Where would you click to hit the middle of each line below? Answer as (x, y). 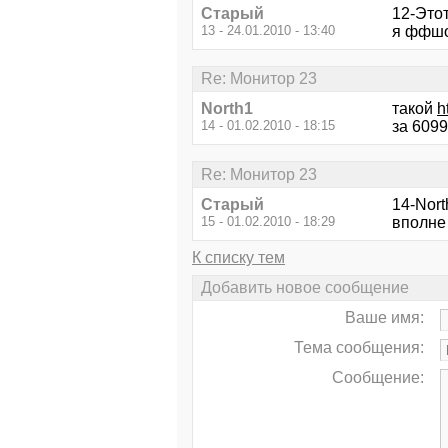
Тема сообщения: (359, 348)
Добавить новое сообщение (305, 287)
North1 (227, 109)
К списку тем (238, 257)
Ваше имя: (384, 318)
